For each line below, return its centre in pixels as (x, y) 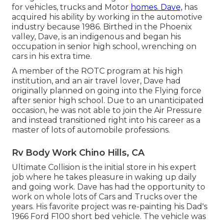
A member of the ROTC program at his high (97, 71)
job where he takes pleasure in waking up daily (104, 177)
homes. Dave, (156, 7)
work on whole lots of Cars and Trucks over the (105, 197)
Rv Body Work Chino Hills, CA (78, 153)
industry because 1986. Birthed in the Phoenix (102, 27)
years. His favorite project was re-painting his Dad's (110, 207)
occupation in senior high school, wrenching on (104, 47)
